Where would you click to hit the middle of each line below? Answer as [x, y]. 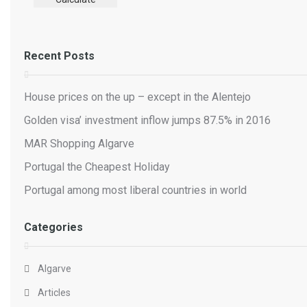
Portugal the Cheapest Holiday [97, 167]
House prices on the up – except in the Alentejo [137, 97]
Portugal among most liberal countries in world [135, 190]
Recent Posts [59, 56]
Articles [54, 293]
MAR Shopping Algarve [79, 144]
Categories [53, 227]
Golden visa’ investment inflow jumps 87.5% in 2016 [147, 120]
